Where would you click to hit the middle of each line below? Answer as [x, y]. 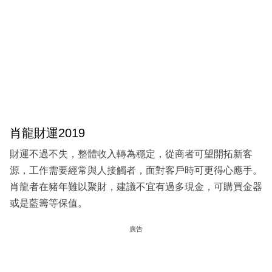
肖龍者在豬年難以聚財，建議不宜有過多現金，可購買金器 [136, 187]
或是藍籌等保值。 [49, 203]
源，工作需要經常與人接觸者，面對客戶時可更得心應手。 [136, 171]
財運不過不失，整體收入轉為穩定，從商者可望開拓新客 [131, 154]
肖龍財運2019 [47, 133]
